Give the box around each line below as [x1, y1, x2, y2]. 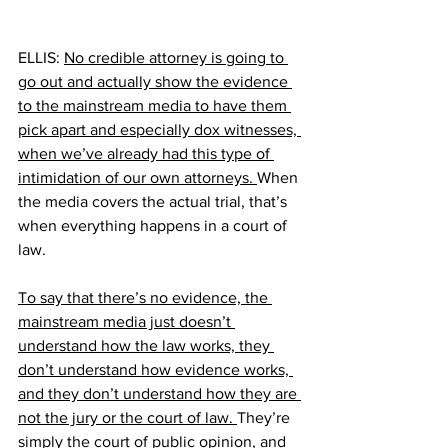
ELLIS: [18, 48, 64, 66]
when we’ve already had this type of [18, 144, 274, 162]
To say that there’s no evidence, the [18, 288, 272, 306]
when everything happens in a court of [18, 216, 291, 234]
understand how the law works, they [18, 336, 274, 354]
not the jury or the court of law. [18, 408, 237, 426]
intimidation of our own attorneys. [18, 168, 257, 186]
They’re [237, 408, 294, 426]
